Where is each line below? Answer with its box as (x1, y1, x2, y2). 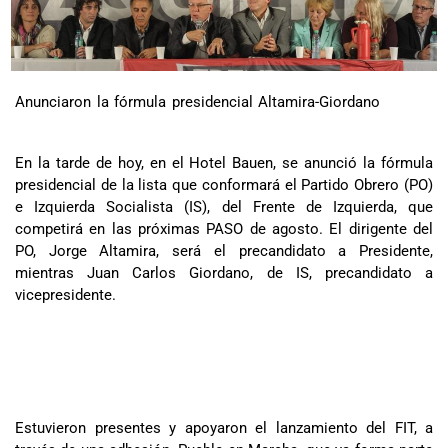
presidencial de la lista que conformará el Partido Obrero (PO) (15, 175, 433, 194)
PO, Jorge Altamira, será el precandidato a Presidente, (15, 241, 433, 260)
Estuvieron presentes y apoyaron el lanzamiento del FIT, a (15, 418, 433, 437)
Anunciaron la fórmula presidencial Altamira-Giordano (15, 92, 380, 111)
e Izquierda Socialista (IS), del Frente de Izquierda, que (15, 197, 433, 216)
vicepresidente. (15, 285, 116, 304)
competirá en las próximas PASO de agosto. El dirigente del (15, 219, 433, 238)
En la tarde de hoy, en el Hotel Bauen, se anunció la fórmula (15, 153, 433, 172)
